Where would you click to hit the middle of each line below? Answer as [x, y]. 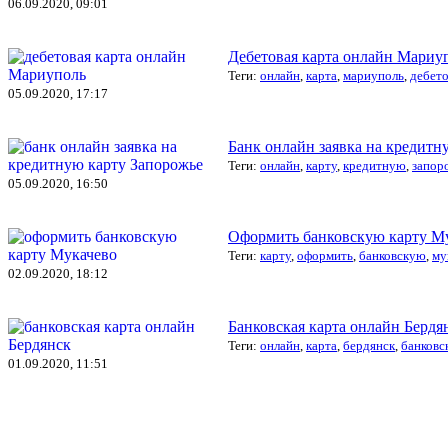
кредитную [374, 165]
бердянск [369, 345]
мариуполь [373, 75]
